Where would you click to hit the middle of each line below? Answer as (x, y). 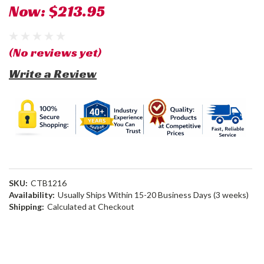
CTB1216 (48, 183)
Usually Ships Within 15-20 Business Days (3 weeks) (153, 195)
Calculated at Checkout (90, 207)
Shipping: (27, 207)
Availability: (32, 195)
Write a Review (53, 74)
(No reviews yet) (55, 52)
